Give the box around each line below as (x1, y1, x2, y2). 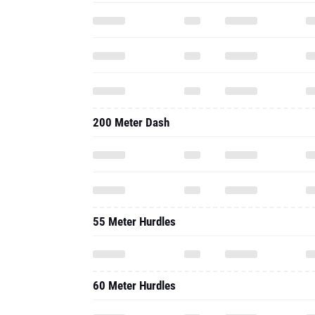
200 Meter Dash (93, 115, 169, 129)
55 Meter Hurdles (93, 214, 176, 229)
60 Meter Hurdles (93, 278, 176, 292)
